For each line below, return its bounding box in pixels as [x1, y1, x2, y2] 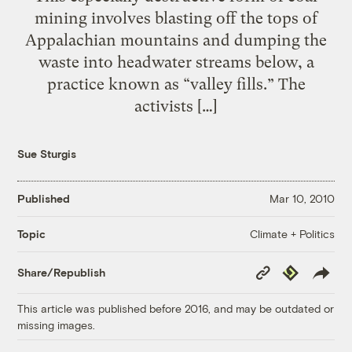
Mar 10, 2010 [269, 192, 335, 206]
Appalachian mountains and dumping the [25, 30, 327, 49]
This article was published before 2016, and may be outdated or [17, 301, 335, 315]
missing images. [17, 317, 96, 332]
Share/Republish [17, 266, 106, 280]
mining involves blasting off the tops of [35, 8, 317, 27]
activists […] [134, 96, 218, 115]
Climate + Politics [249, 226, 335, 240]
